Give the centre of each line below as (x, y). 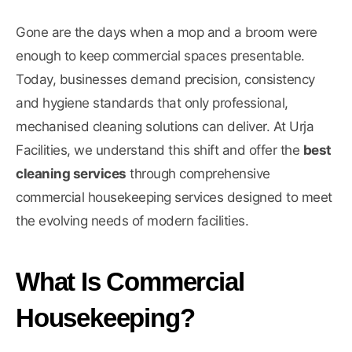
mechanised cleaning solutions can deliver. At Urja (165, 127)
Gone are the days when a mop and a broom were (167, 33)
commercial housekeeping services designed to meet (174, 198)
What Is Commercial (130, 282)
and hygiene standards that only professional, (152, 103)
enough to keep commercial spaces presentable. (160, 56)
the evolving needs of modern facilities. (132, 221)
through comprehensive (198, 174)
